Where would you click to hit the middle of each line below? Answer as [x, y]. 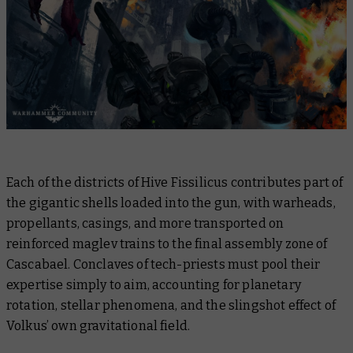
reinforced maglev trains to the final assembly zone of [167, 243]
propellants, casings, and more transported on [145, 223]
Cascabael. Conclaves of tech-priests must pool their [163, 264]
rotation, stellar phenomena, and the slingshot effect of [171, 305]
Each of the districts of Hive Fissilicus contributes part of [175, 182]
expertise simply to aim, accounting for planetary [154, 284]
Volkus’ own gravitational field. [98, 325]
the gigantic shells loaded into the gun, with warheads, [171, 203]
